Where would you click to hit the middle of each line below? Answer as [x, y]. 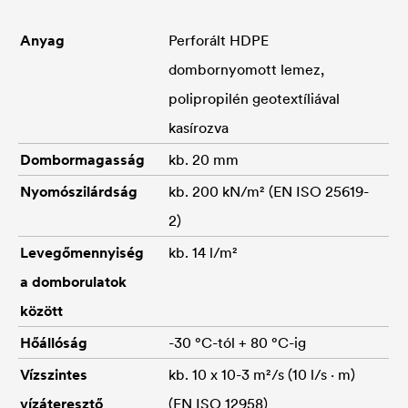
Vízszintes [54, 374]
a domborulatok [73, 281]
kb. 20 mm [204, 159]
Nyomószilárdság [79, 191]
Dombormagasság [82, 159]
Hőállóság [54, 342]
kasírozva [199, 127]
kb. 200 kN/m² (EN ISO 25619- [269, 191]
